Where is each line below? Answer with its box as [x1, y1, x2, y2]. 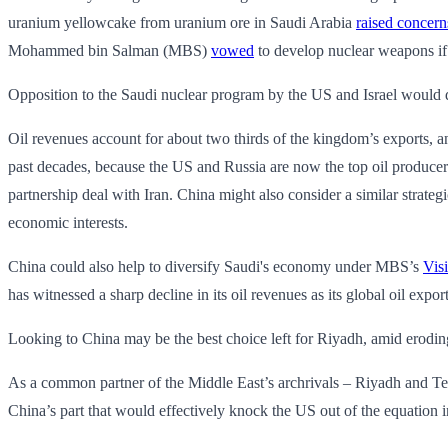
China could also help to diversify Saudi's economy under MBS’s [8, 257, 423, 275]
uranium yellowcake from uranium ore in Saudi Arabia [8, 13, 356, 31]
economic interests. [8, 213, 128, 231]
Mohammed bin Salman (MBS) [8, 41, 211, 59]
